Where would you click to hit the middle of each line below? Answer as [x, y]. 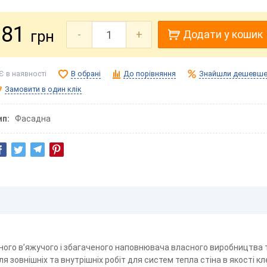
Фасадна [32, 118]
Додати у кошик [223, 34]
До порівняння [150, 74]
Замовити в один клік [44, 89]
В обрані [86, 74]
